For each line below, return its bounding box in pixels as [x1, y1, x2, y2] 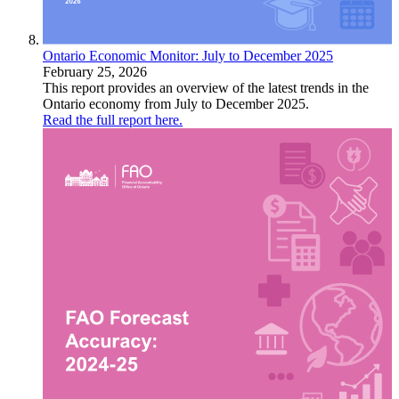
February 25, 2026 [43, 63, 147, 79]
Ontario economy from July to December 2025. [43, 95, 309, 111]
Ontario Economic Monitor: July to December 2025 [43, 47, 333, 63]
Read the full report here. [43, 111, 183, 127]
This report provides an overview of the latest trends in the [43, 79, 369, 95]
